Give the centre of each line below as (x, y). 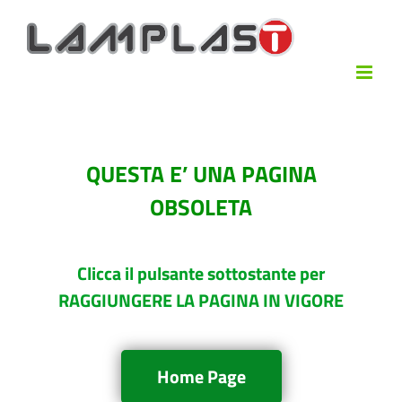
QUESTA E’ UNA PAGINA (201, 174)
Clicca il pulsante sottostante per (201, 273)
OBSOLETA (201, 207)
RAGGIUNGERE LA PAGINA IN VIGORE (201, 300)
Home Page (201, 376)
